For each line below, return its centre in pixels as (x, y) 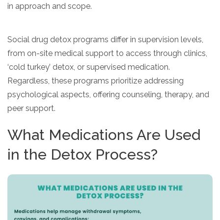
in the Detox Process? (82, 154)
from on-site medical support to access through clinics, (107, 53)
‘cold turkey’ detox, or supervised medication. (89, 67)
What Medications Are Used (104, 135)
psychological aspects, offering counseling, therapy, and (108, 94)
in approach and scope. (50, 6)
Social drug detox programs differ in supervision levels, (105, 39)
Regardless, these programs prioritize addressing (96, 81)
